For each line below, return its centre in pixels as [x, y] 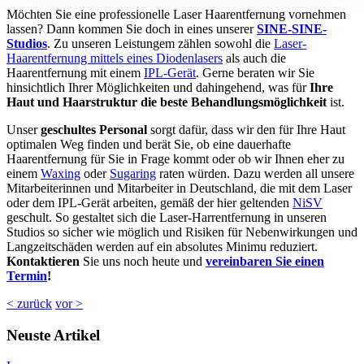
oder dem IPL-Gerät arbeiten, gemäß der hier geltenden [149, 202]
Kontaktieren [43, 261]
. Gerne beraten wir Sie [255, 72]
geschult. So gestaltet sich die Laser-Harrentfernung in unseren [167, 217]
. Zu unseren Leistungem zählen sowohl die [160, 43]
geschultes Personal [94, 129]
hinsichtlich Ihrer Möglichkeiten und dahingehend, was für [158, 87]
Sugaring [133, 173]
